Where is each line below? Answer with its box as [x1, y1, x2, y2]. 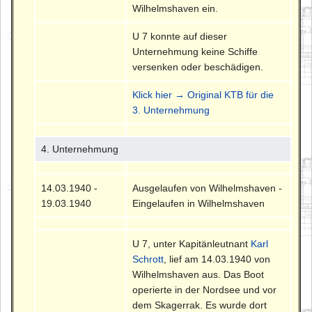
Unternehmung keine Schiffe [132, 46, 258, 58]
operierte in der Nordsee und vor [132, 284, 277, 296]
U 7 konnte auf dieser [132, 31, 228, 42]
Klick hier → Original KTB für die [132, 89, 274, 101]
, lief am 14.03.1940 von [164, 253, 271, 265]
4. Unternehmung [41, 143, 119, 155]
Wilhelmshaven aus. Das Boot [132, 269, 265, 281]
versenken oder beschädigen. [132, 61, 264, 73]
